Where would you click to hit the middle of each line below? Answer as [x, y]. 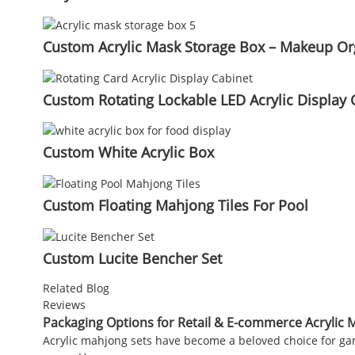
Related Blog [76, 288]
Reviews [64, 304]
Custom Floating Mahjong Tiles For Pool [175, 205]
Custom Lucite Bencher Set [132, 258]
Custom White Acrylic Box [128, 153]
